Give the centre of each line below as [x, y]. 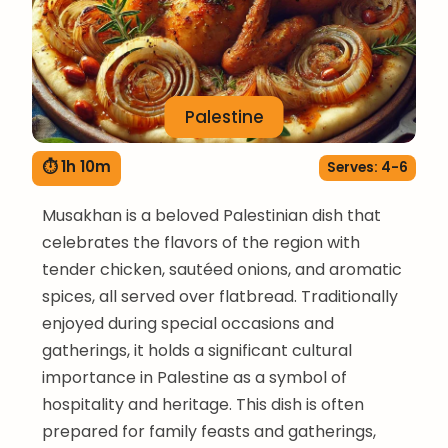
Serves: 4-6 [367, 168]
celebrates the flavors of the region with [201, 242]
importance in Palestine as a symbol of [194, 377]
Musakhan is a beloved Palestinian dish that [211, 215]
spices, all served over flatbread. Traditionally [220, 296]
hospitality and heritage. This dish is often [203, 404]
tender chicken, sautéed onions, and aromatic [222, 269]
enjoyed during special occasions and [188, 323]
